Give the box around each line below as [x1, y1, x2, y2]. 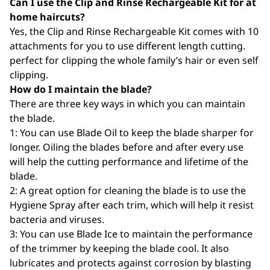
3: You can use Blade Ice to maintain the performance [10, 227, 253, 240]
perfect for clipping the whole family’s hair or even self [10, 54, 259, 67]
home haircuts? [10, 10, 85, 24]
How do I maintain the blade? [10, 83, 152, 96]
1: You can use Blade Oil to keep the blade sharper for [10, 126, 254, 139]
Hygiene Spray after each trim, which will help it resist [10, 198, 254, 212]
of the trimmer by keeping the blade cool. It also [10, 242, 229, 255]
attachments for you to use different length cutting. [10, 39, 245, 52]
